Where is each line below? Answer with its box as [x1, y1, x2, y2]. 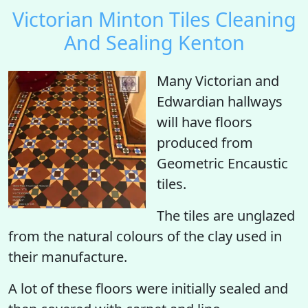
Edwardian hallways [157, 92, 283, 111]
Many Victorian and [157, 71, 279, 90]
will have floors [157, 113, 252, 131]
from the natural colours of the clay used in [8, 227, 282, 245]
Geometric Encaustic [157, 154, 288, 173]
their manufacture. [8, 247, 127, 266]
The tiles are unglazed [157, 206, 295, 225]
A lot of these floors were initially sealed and [8, 279, 288, 298]
